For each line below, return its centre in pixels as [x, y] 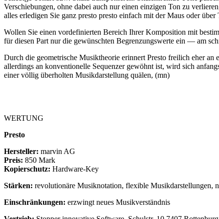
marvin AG [57, 151]
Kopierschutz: [27, 169]
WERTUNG [24, 118]
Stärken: [18, 185]
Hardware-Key [75, 169]
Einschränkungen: [35, 202]
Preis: [13, 160]
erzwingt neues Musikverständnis [118, 202]
